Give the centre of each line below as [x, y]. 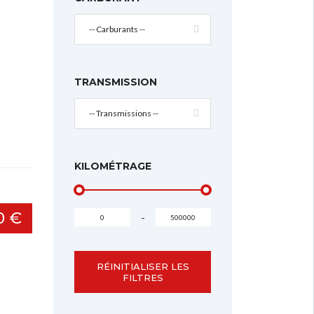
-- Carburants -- [117, 29]
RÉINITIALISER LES [143, 266]
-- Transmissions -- [124, 113]
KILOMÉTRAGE [113, 166]
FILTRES [143, 277]
